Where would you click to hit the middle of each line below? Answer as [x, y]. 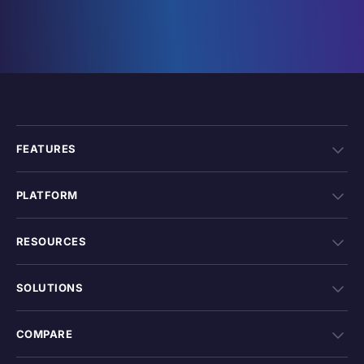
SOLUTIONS [50, 288]
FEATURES [46, 149]
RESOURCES [52, 242]
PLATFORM [47, 195]
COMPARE [45, 334]
